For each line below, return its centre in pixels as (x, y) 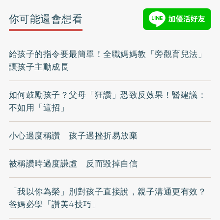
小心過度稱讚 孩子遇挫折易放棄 (73, 135)
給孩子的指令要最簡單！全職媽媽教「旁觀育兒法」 (108, 54)
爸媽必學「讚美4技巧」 (55, 204)
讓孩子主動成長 (39, 67)
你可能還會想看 (46, 19)
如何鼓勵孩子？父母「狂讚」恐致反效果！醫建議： (108, 95)
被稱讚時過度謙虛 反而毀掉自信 (73, 163)
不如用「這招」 (39, 107)
